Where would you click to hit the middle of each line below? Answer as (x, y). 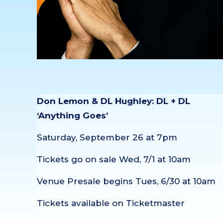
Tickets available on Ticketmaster (111, 203)
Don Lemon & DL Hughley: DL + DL (114, 101)
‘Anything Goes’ (74, 115)
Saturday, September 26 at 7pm (107, 137)
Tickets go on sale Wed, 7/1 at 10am (114, 159)
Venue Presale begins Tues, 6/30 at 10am (126, 181)
